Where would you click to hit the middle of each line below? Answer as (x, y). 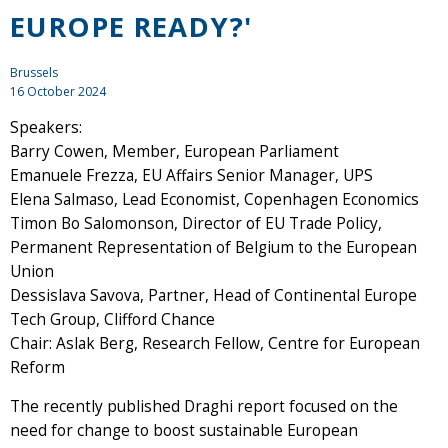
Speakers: (46, 127)
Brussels (34, 72)
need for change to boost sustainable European (184, 430)
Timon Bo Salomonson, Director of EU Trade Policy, (196, 223)
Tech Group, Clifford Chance (112, 319)
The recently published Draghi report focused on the (204, 406)
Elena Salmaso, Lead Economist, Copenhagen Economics (214, 199)
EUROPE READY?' (131, 27)
